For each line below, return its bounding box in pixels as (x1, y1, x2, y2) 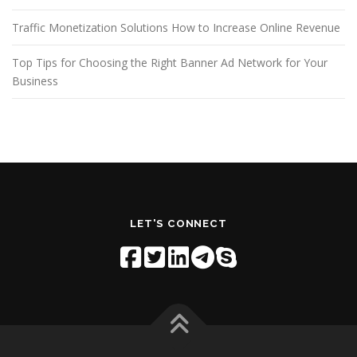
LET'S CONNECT (130, 218, 227, 230)
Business (12, 73, 58, 89)
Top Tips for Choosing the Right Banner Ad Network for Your (12, 55, 328, 71)
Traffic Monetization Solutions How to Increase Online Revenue (12, 20, 340, 36)
